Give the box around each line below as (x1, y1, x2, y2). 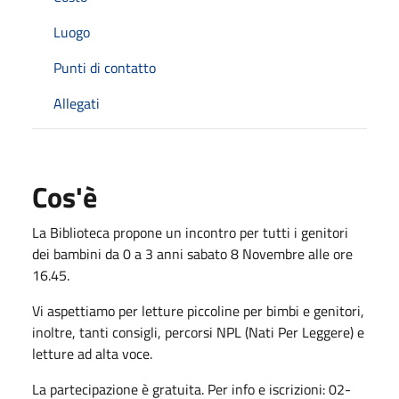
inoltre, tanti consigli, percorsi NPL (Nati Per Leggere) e (32, 321, 364, 343)
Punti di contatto (53, 56, 156, 78)
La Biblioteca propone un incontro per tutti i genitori (32, 221, 348, 243)
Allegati (53, 92, 100, 114)
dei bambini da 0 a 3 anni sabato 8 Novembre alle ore (32, 242, 353, 265)
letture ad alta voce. (32, 342, 156, 364)
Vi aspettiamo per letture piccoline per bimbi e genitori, (32, 299, 364, 322)
